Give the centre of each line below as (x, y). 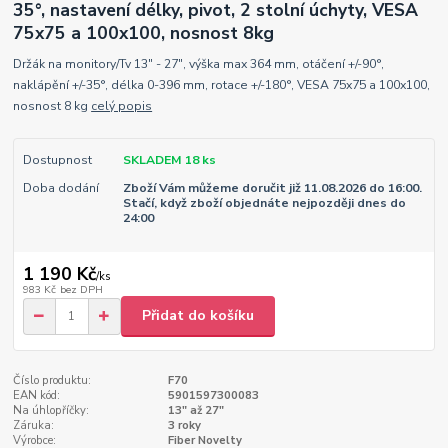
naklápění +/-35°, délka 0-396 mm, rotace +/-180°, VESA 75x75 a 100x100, (222, 84)
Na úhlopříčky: (51, 410)
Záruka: (34, 425)
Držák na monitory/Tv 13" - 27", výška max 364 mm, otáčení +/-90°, (199, 63)
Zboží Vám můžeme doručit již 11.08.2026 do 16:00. (272, 187)
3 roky (184, 425)
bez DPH (81, 290)
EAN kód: (37, 395)
